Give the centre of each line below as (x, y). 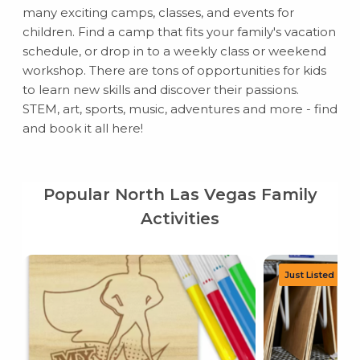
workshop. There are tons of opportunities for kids (174, 70)
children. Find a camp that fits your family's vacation (179, 32)
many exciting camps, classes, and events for (158, 12)
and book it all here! (82, 128)
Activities (180, 219)
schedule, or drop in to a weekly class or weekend (174, 51)
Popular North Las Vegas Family (180, 194)
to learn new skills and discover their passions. (160, 90)
